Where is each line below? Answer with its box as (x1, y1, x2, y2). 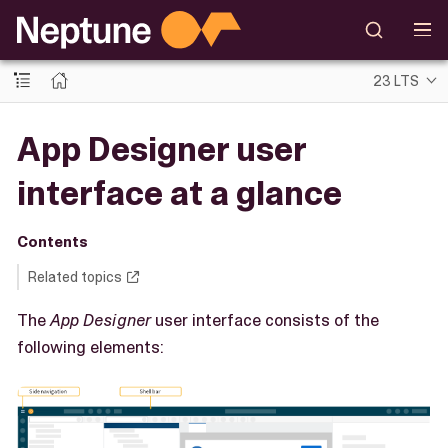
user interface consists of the (151, 308, 379, 331)
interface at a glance (17, 170, 342, 216)
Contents (16, 231, 88, 252)
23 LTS (373, 71, 420, 90)
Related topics (27, 267, 122, 286)
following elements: (17, 335, 164, 358)
